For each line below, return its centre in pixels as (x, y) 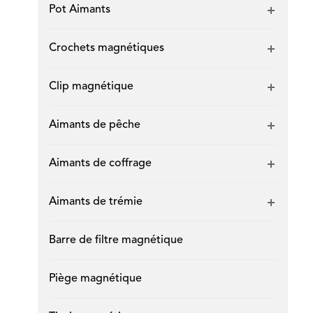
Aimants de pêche (94, 125)
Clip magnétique (91, 87)
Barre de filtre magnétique (116, 240)
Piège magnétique (95, 279)
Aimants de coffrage (100, 163)
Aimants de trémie (95, 202)
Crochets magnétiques (106, 48)
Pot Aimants (79, 10)
